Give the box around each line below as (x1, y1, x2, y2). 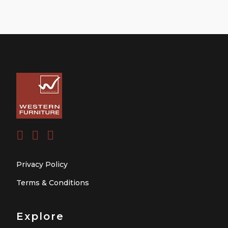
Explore (16, 210, 64, 222)
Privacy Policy (16, 159, 68, 169)
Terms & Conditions (16, 178, 89, 187)
